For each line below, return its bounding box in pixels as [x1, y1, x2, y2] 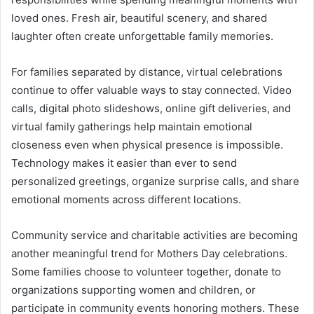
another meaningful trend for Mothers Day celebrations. [11, 247, 287, 261]
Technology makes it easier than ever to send [11, 156, 237, 170]
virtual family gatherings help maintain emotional [11, 120, 252, 134]
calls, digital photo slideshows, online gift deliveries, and [11, 102, 291, 116]
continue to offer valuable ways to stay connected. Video [11, 83, 292, 97]
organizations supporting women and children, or [11, 283, 256, 297]
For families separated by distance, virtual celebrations [11, 65, 282, 79]
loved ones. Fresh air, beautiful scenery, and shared [11, 11, 267, 25]
